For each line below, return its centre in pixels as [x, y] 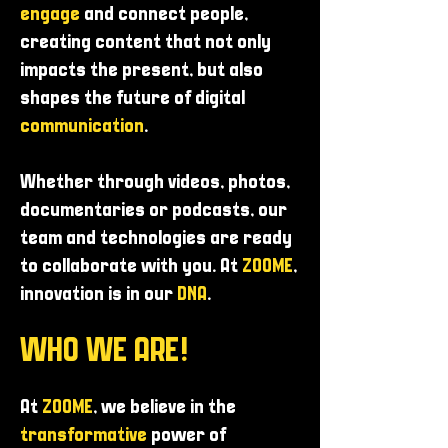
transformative [85, 435]
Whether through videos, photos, [155, 182]
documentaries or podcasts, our [153, 210]
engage [52, 14]
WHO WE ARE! [104, 351]
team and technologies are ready [156, 238]
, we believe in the [164, 407]
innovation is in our [98, 294]
